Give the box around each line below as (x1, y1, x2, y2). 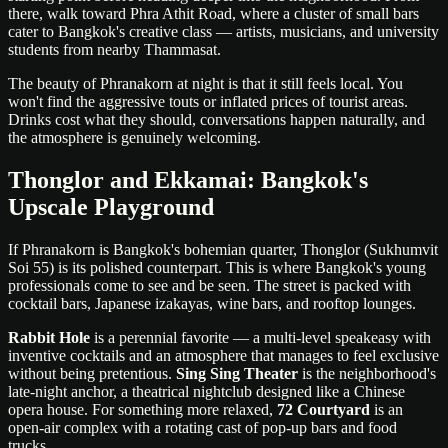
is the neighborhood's (298, 365, 436, 383)
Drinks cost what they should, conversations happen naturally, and (8, 111, 425, 129)
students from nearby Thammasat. (8, 41, 221, 59)
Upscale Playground (8, 194, 214, 221)
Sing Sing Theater (176, 365, 298, 383)
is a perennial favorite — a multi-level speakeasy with (90, 329, 431, 347)
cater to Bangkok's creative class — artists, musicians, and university (8, 23, 439, 41)
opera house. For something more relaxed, (8, 401, 277, 419)
